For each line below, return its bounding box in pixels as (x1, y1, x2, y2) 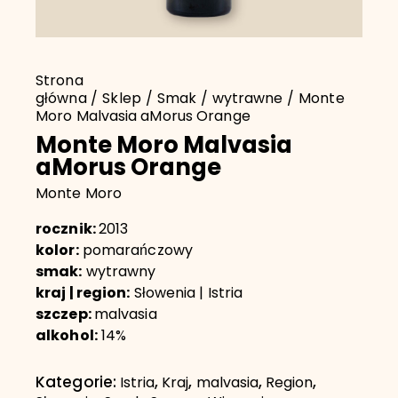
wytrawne (211, 88, 283, 112)
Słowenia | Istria (130, 283, 243, 306)
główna (36, 88, 87, 112)
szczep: (36, 303, 94, 329)
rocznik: (36, 218, 99, 243)
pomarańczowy (78, 240, 193, 264)
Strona (36, 70, 84, 94)
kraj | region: (36, 282, 131, 307)
